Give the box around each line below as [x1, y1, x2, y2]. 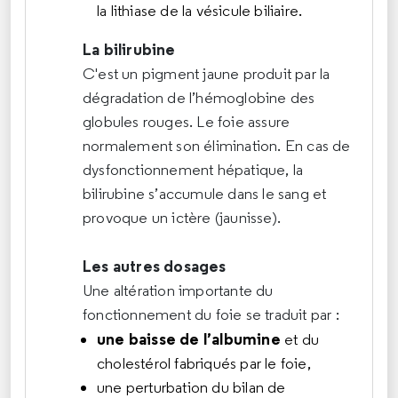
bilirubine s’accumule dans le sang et [83, 183, 327, 203]
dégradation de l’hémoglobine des [83, 87, 315, 107]
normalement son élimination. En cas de [83, 135, 351, 155]
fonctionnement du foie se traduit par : [83, 304, 339, 324]
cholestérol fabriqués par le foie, [97, 353, 311, 373]
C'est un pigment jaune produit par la [83, 63, 330, 84]
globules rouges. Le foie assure [83, 111, 291, 131]
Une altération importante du [83, 280, 274, 300]
